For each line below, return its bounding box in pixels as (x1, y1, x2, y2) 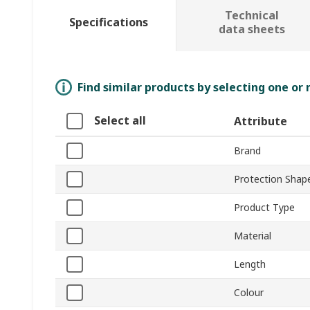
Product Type (234, 201, 295, 215)
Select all (94, 113, 146, 129)
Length (234, 257, 266, 271)
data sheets (218, 21, 285, 37)
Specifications (69, 15, 148, 30)
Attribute (234, 113, 287, 129)
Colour (234, 286, 264, 300)
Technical (224, 8, 279, 24)
